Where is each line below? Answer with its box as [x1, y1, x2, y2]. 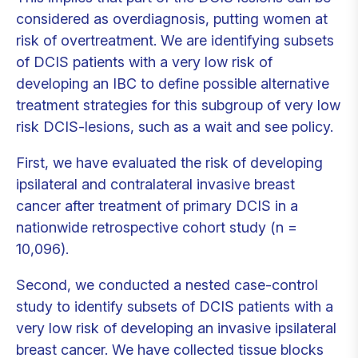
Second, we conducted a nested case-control [16, 276, 318, 293]
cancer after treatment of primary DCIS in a [16, 197, 298, 214]
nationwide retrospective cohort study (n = [16, 219, 297, 236]
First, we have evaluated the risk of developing [16, 154, 323, 171]
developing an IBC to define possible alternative [16, 75, 329, 92]
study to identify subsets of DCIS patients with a [16, 298, 333, 315]
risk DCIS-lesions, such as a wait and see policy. [16, 118, 333, 135]
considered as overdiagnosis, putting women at [16, 10, 328, 27]
